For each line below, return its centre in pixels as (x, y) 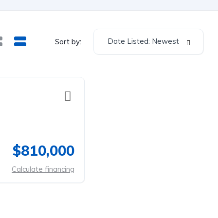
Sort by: (68, 41)
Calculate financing (43, 169)
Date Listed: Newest (143, 41)
